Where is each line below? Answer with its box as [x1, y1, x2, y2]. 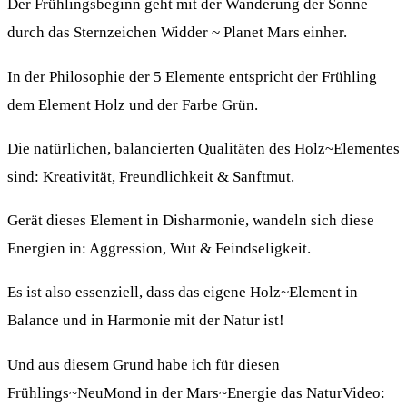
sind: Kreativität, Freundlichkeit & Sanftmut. [7, 167, 294, 185]
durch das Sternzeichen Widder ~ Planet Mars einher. [7, 24, 347, 42]
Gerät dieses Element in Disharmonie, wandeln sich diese [7, 212, 374, 230]
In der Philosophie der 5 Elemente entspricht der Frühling [7, 67, 377, 85]
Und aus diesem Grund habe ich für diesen [7, 355, 280, 373]
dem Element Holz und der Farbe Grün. [7, 95, 258, 114]
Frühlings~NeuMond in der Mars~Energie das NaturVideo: [7, 383, 385, 402]
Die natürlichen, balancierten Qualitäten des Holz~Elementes [7, 139, 400, 157]
